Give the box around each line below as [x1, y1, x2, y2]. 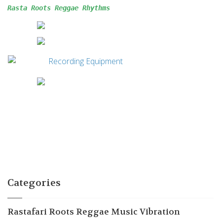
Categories [7, 177, 61, 189]
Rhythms [82, 4, 110, 12]
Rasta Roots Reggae [7, 4, 82, 12]
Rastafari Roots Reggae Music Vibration [7, 206, 180, 218]
